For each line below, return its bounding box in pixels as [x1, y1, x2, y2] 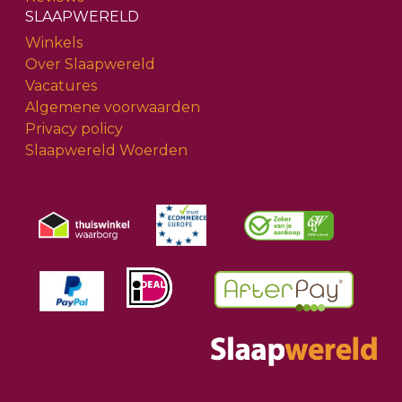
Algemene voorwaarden [25, 99, 201, 117]
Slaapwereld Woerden [25, 142, 188, 160]
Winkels [25, 34, 83, 52]
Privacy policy [25, 120, 124, 138]
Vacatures [25, 77, 98, 95]
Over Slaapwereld [25, 56, 156, 74]
